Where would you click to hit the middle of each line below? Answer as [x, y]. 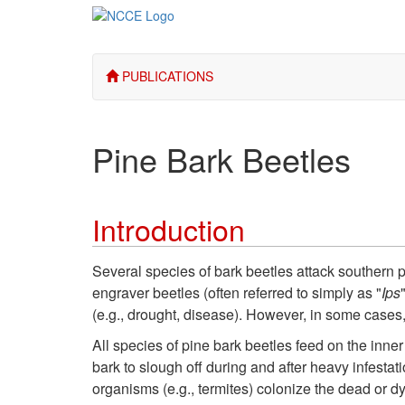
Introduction [169, 229]
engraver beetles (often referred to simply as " [237, 292]
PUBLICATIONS [166, 76]
